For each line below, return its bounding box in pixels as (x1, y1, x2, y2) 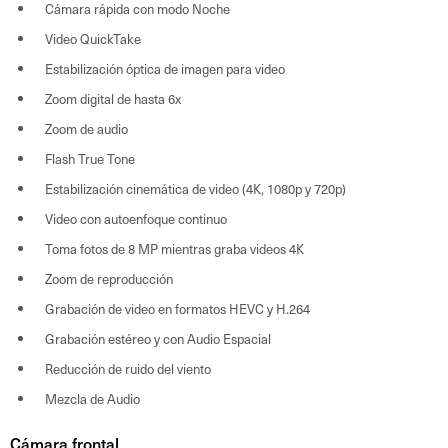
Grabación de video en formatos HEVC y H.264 (45, 298, 310, 318)
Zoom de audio (45, 118, 128, 138)
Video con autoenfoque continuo (45, 208, 227, 228)
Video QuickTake (45, 28, 144, 48)
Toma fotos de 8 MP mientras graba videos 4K (45, 238, 304, 258)
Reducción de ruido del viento (45, 358, 211, 378)
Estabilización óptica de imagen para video (45, 58, 288, 78)
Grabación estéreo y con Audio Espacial (45, 328, 271, 348)
